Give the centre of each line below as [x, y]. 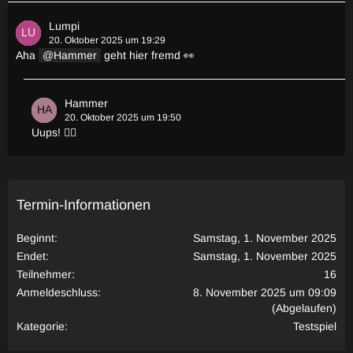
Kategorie [41, 327]
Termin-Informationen [84, 205]
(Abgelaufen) [304, 308]
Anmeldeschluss [57, 293]
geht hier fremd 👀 [148, 56]
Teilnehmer [44, 275]
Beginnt [35, 238]
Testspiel [315, 327]
